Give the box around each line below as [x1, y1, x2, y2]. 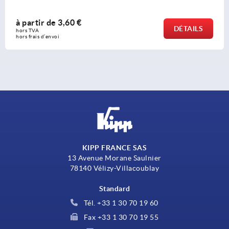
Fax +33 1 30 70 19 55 [82, 213, 158, 221]
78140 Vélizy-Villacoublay [70, 164, 159, 172]
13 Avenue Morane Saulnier [67, 153, 162, 162]
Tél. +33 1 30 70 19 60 [82, 198, 158, 207]
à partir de [16, 18, 58, 28]
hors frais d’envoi [16, 34, 59, 40]
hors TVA [16, 28, 40, 34]
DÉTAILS [173, 25, 203, 33]
